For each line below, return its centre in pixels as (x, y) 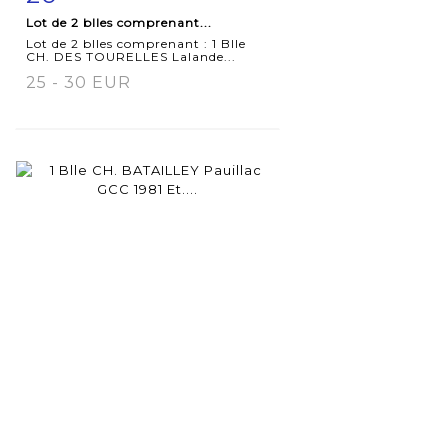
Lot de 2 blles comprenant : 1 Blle (136, 43)
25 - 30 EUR (78, 82)
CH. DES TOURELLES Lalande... (131, 56)
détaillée (81, 33)
